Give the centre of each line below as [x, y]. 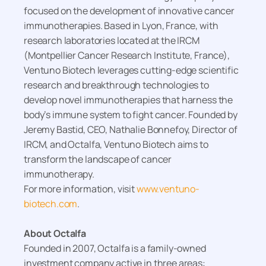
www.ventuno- [168, 189]
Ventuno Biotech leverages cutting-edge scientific [131, 70]
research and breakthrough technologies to [116, 85]
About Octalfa [55, 234]
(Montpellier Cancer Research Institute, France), [127, 56]
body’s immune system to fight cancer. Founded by [131, 115]
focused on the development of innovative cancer [129, 11]
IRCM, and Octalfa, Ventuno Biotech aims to [116, 145]
